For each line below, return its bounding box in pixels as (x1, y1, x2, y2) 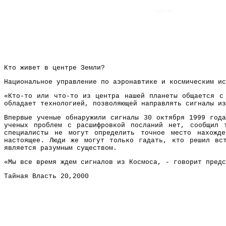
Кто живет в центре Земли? (4, 64, 105, 72)
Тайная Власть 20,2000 (4, 173, 89, 180)
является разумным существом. (4, 144, 117, 152)
